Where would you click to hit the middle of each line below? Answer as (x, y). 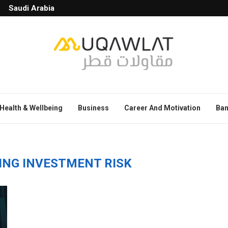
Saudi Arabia (32, 8)
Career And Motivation (162, 108)
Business (93, 108)
